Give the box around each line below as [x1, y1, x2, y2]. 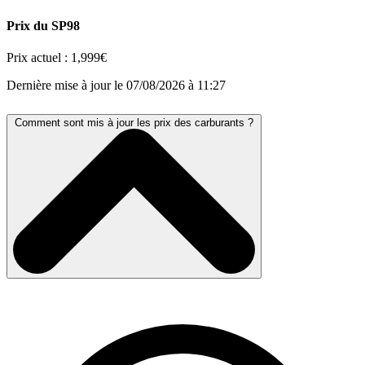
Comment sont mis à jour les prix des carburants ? [15, 117, 253, 130]
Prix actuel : [7, 51, 71, 65]
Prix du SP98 [7, 19, 80, 33]
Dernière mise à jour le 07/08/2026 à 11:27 [7, 78, 226, 93]
